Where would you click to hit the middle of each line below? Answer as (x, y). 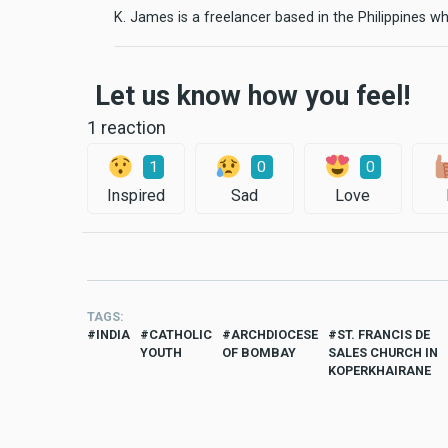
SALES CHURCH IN (383, 353)
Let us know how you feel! (252, 96)
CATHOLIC (180, 335)
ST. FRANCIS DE (383, 335)
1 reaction (126, 128)
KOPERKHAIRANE (379, 371)
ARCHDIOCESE (274, 335)
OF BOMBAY (259, 353)
